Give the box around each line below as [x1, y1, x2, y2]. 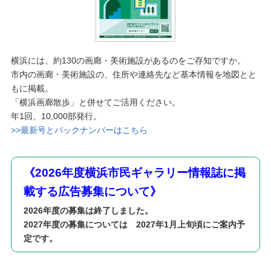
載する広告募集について [23, 185, 150, 198]
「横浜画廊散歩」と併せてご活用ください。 [10, 97, 180, 108]
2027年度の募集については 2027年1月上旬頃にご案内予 [23, 220, 245, 230]
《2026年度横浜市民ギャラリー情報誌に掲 [23, 166, 246, 180]
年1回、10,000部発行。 [10, 111, 102, 122]
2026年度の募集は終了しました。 [23, 206, 153, 216]
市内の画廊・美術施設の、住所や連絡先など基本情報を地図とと [10, 70, 256, 80]
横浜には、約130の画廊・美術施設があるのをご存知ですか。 [10, 56, 246, 66]
